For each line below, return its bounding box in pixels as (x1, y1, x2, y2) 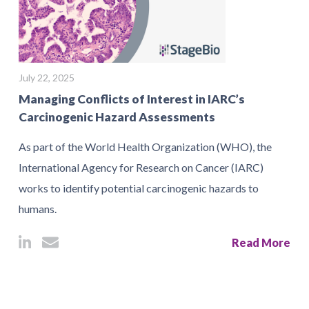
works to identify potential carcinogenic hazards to (19, 181, 259, 195)
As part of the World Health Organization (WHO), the (19, 140, 272, 153)
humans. (19, 202, 57, 215)
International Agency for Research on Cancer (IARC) (19, 161, 263, 174)
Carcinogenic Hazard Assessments (19, 110, 215, 124)
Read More (232, 236, 290, 249)
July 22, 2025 (19, 72, 74, 83)
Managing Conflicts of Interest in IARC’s (19, 92, 245, 106)
